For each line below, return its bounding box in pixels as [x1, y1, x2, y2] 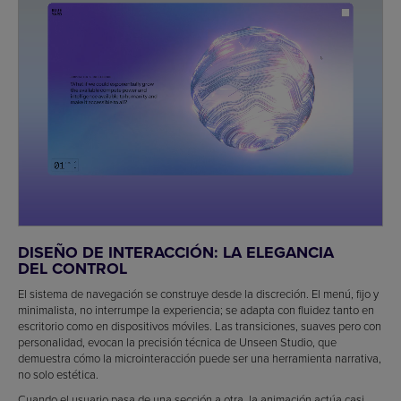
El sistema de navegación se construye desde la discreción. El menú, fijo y [18, 285, 379, 302]
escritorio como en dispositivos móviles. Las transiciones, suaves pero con [18, 317, 381, 334]
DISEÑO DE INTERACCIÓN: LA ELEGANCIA [18, 240, 334, 264]
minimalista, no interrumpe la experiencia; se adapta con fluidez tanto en [18, 301, 374, 318]
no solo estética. [18, 365, 98, 382]
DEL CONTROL [18, 256, 127, 280]
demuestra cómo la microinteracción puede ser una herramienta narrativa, [18, 349, 381, 366]
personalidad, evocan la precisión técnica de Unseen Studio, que [18, 333, 337, 350]
